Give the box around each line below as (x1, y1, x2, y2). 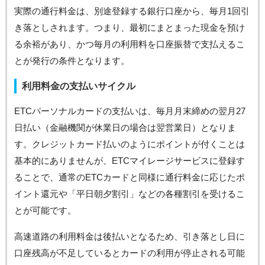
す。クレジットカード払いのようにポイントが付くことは (14, 138, 245, 149)
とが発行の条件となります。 (14, 55, 130, 66)
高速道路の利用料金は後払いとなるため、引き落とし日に (14, 231, 245, 241)
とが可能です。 (14, 205, 76, 215)
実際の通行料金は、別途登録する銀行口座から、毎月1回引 (14, 5, 250, 16)
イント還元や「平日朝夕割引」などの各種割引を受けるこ (14, 188, 245, 199)
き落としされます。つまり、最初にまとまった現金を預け (14, 22, 245, 33)
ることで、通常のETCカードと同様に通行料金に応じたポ (14, 172, 245, 182)
